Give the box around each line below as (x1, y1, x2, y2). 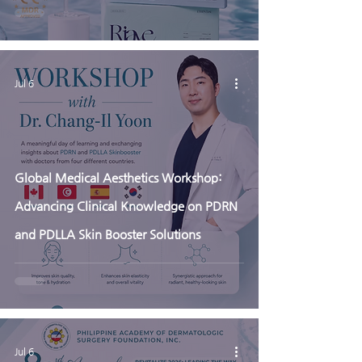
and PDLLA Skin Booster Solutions (15, 227, 200, 241)
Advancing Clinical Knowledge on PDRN (15, 199, 238, 213)
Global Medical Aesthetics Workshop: (15, 170, 222, 184)
